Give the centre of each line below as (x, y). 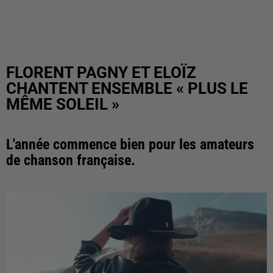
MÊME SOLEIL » (63, 104)
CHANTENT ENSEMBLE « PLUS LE (127, 88)
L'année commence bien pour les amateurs (130, 144)
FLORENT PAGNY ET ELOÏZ (101, 73)
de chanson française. (71, 160)
